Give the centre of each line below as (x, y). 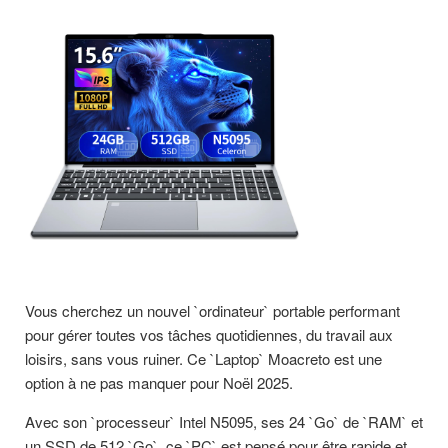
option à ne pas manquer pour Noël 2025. (159, 383)
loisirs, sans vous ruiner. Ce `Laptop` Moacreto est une (203, 359)
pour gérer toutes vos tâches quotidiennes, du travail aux (209, 335)
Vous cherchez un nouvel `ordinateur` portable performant (212, 311)
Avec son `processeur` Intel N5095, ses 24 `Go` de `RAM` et (224, 422)
